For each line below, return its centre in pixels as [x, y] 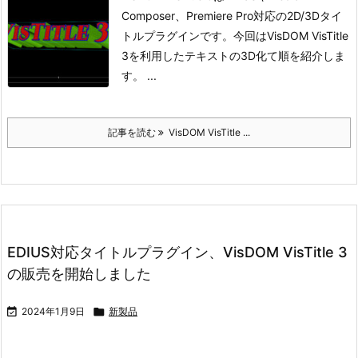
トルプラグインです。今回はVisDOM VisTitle [235, 36]
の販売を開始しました [79, 274]
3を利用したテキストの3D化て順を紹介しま [233, 56]
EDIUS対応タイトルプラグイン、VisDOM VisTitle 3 [177, 252]
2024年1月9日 [53, 311]
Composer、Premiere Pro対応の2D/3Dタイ [232, 16]
